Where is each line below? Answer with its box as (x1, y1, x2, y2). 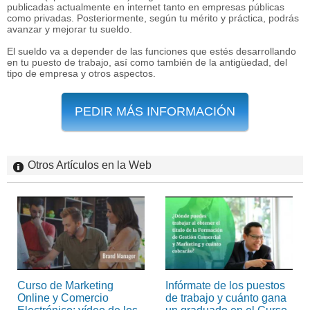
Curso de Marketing (17, 279, 113, 291)
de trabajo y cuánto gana (165, 291, 286, 304)
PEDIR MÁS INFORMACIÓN (75, 104, 235, 118)
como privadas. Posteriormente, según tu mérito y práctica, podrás (7, 12, 299, 24)
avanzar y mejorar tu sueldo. (7, 23, 132, 35)
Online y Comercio (17, 291, 109, 304)
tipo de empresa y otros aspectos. (7, 67, 156, 79)
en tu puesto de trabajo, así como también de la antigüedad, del (7, 56, 287, 68)
